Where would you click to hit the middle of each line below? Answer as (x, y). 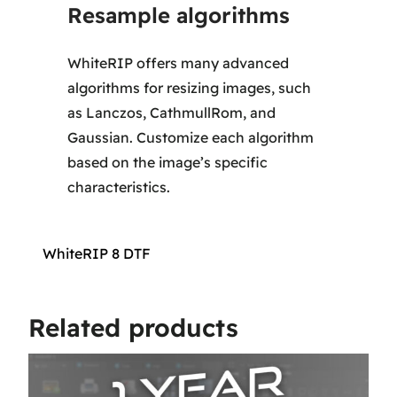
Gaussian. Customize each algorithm (191, 138)
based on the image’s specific (168, 163)
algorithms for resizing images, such (190, 88)
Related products (133, 328)
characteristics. (119, 187)
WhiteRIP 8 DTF (97, 254)
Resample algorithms (179, 16)
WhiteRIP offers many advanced (179, 63)
